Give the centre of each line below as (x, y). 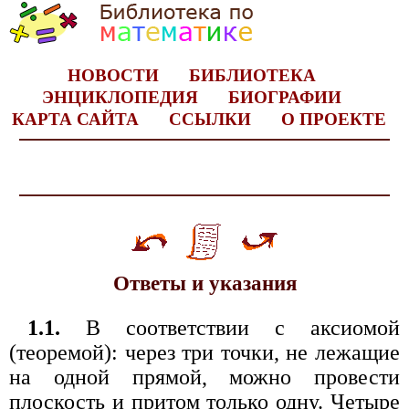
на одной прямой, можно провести (204, 378)
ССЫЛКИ (210, 119)
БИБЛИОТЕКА (252, 75)
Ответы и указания (204, 284)
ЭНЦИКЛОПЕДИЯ (120, 97)
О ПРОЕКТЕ (333, 119)
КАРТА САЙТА (75, 119)
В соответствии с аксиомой (230, 328)
